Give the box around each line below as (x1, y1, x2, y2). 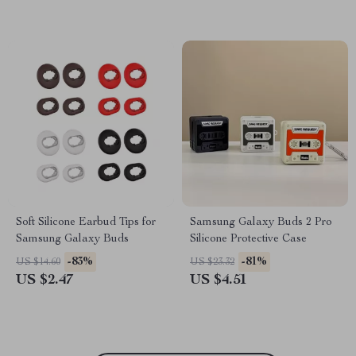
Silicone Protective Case (190, 234, 307, 245)
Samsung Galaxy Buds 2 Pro (190, 217, 332, 228)
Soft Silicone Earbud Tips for (16, 217, 156, 228)
